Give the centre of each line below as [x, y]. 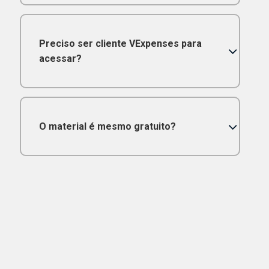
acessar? [60, 59]
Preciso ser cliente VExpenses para [120, 44]
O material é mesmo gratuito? [107, 127]
